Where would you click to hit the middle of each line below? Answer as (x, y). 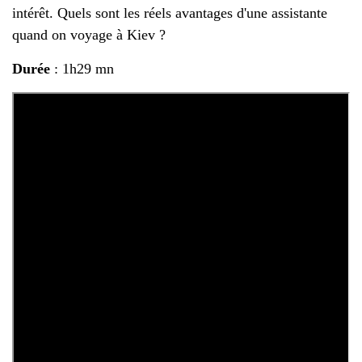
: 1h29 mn (82, 68)
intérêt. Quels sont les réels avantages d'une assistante (170, 13)
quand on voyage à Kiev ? (89, 34)
